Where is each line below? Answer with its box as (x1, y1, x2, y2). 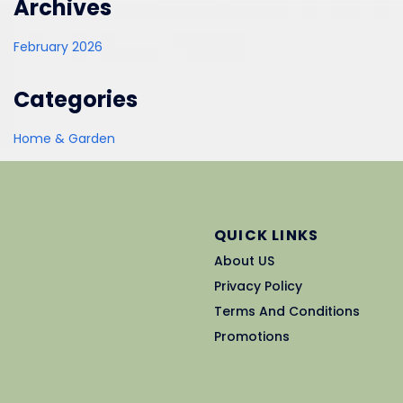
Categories (13, 84, 138, 114)
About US (214, 251, 274, 270)
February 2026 (13, 37, 103, 56)
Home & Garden (13, 129, 115, 148)
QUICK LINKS (214, 224, 319, 246)
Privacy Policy (214, 276, 302, 295)
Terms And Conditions (214, 301, 360, 320)
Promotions (214, 327, 290, 345)
